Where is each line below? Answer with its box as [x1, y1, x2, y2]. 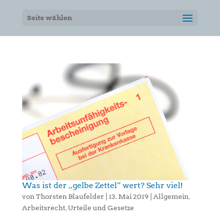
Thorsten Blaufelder [35, 192, 104, 200]
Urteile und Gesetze [67, 203, 134, 212]
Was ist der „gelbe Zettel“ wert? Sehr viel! [22, 180, 183, 190]
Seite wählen [27, 14, 72, 22]
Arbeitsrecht [22, 203, 65, 212]
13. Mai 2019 [108, 192, 149, 200]
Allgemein [153, 192, 189, 200]
